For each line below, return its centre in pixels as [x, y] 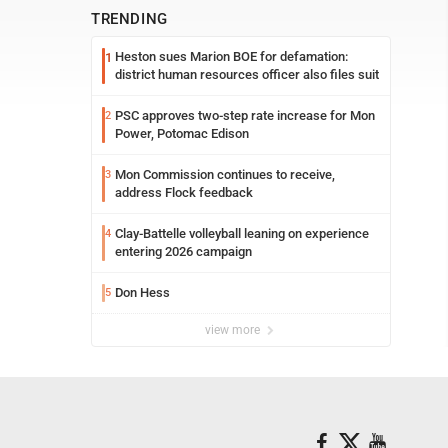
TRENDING [129, 19]
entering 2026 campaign [183, 251]
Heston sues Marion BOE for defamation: [231, 56]
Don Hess [142, 292]
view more [234, 330]
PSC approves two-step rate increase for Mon [245, 115]
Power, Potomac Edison [182, 133]
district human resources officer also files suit [247, 74]
